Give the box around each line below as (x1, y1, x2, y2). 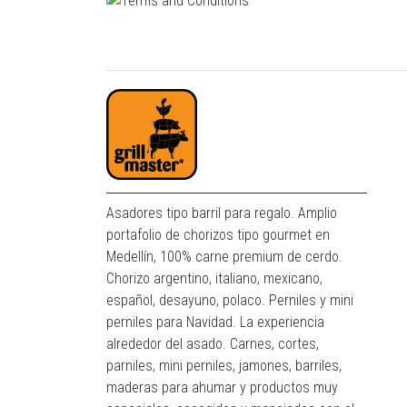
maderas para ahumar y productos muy (106, 379, 338, 397)
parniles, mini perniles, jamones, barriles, (106, 357, 342, 375)
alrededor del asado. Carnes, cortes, (106, 335, 319, 353)
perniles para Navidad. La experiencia (106, 313, 324, 332)
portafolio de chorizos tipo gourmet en (106, 226, 330, 244)
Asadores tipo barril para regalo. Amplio (106, 204, 337, 223)
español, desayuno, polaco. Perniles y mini (106, 292, 353, 310)
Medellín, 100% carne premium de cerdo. (106, 248, 342, 266)
